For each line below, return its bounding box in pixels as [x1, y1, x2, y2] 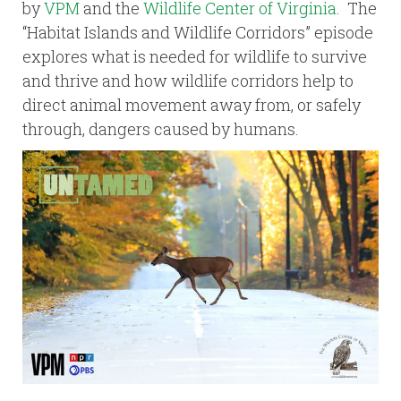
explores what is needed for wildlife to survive [22, 46, 367, 67]
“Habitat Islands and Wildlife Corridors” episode [22, 21, 373, 43]
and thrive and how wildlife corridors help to [22, 70, 354, 91]
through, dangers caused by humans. [22, 118, 299, 140]
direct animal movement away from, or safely [22, 94, 361, 115]
